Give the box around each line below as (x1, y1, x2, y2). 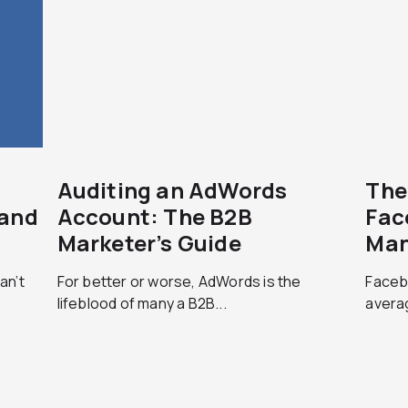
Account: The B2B (56, 201, 252, 231)
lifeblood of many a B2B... (56, 293, 227, 313)
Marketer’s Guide (56, 228, 241, 258)
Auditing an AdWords (56, 175, 288, 205)
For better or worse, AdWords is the (56, 271, 301, 291)
